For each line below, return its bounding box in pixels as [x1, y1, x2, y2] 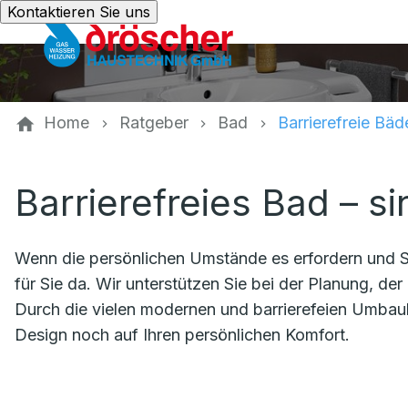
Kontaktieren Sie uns [7, 3, 150, 21]
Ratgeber [118, 113, 189, 132]
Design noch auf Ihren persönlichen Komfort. [15, 325, 350, 344]
